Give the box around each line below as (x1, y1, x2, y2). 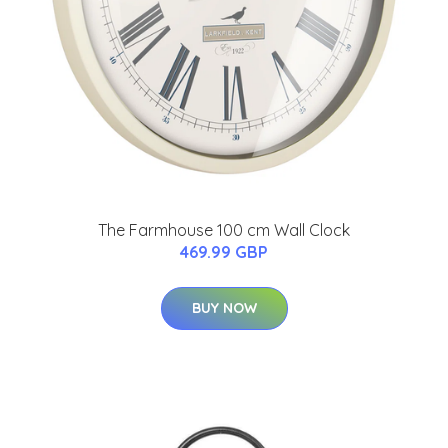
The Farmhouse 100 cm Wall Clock (98, 219, 350, 240)
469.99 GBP (180, 241, 268, 262)
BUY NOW (191, 298, 257, 317)
